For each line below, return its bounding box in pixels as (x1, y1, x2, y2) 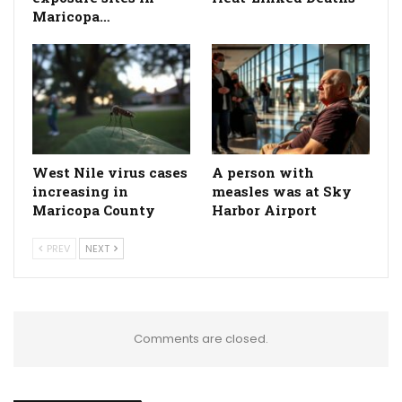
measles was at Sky (212, 182, 352, 201)
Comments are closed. (134, 330, 268, 348)
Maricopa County (32, 201, 155, 220)
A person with (212, 163, 314, 182)
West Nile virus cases (32, 163, 188, 182)
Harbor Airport (212, 201, 317, 220)
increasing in (32, 182, 128, 201)
